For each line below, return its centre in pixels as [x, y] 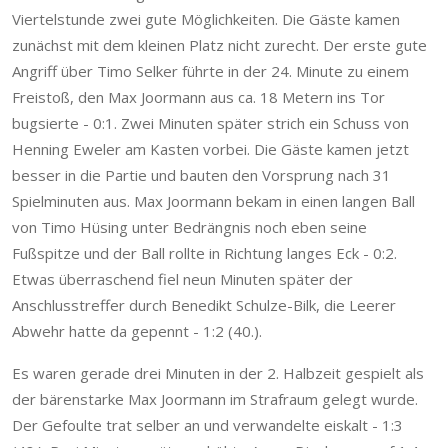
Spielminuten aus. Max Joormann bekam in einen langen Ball [213, 201]
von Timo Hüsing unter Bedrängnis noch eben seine [189, 227]
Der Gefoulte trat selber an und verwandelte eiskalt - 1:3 [207, 425]
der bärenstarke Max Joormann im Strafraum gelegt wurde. [215, 399]
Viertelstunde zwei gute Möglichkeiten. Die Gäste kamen [206, 19]
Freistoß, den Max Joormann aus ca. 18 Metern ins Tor [198, 97]
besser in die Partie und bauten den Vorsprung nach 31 [201, 175]
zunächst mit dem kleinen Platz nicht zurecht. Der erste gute [219, 45]
